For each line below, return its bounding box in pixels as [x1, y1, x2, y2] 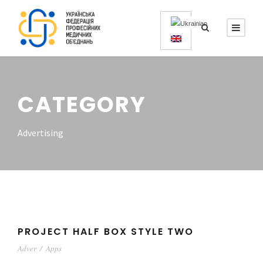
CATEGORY [18, 89, 146, 120]
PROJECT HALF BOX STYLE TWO [18, 224, 194, 238]
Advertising [18, 126, 63, 139]
